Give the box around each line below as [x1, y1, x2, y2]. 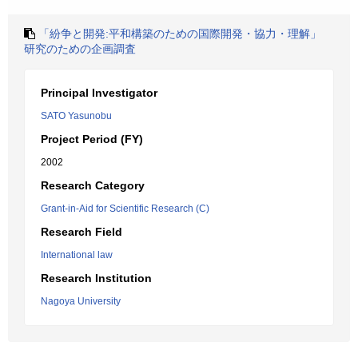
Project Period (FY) [41, 133, 143, 145]
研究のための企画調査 [24, 42, 136, 55]
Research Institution [41, 272, 152, 284]
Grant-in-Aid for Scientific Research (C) [41, 203, 209, 214]
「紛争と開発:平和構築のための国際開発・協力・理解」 [38, 27, 321, 40]
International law [41, 249, 113, 261]
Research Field [41, 225, 122, 238]
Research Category [41, 179, 145, 192]
